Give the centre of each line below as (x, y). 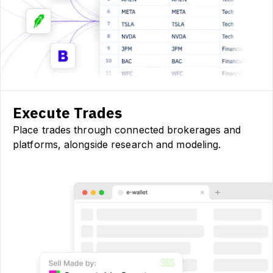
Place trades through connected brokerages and (127, 129)
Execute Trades (67, 112)
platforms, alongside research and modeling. (117, 144)
